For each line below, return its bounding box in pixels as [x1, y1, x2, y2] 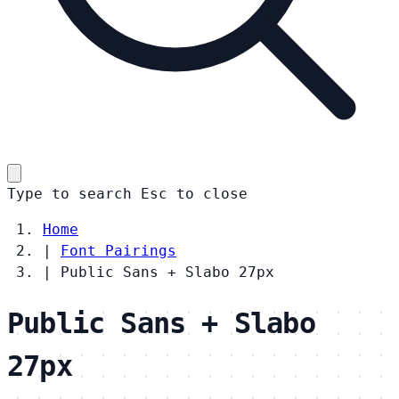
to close [176, 184, 248, 202]
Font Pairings [61, 241, 176, 259]
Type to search [7, 184, 132, 202]
